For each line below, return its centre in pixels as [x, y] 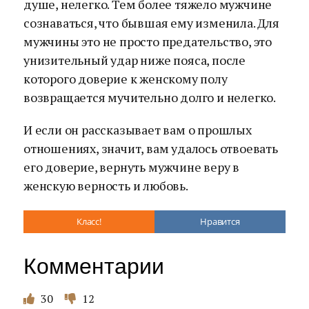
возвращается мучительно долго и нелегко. [150, 97]
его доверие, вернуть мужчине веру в [131, 167]
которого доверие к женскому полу [126, 79]
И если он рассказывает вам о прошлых [138, 130]
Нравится [220, 221]
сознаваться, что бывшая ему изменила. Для [151, 23]
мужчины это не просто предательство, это [148, 41]
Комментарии [94, 266]
